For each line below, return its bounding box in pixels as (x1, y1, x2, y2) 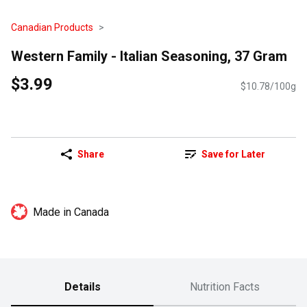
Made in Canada (33, 206, 109, 219)
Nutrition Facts (190, 280, 260, 294)
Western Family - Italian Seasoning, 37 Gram (11, 47, 287, 64)
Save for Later (201, 149, 265, 160)
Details (64, 280, 101, 294)
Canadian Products (11, 22, 93, 33)
